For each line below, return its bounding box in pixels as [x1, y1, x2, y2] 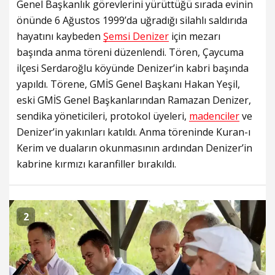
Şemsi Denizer [103, 29, 169, 43]
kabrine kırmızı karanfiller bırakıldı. [17, 157, 176, 171]
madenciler [189, 109, 239, 123]
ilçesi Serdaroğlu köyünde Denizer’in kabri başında [17, 61, 249, 75]
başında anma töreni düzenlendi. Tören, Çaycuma [17, 45, 244, 59]
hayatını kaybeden [17, 29, 103, 43]
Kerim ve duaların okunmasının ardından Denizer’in [17, 141, 252, 155]
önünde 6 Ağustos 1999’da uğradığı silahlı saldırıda [17, 13, 247, 27]
